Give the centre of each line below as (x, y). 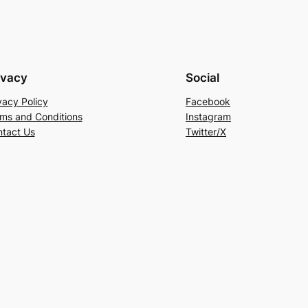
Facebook (208, 101)
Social (202, 77)
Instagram (208, 116)
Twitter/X (206, 131)
